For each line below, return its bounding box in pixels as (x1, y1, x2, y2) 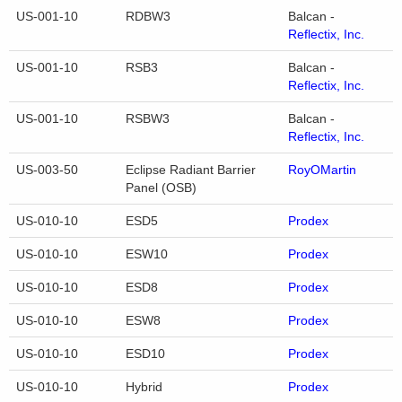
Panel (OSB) (126, 180, 197, 196)
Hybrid (126, 380, 162, 395)
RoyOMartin (288, 162, 356, 178)
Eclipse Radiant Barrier (126, 162, 256, 178)
